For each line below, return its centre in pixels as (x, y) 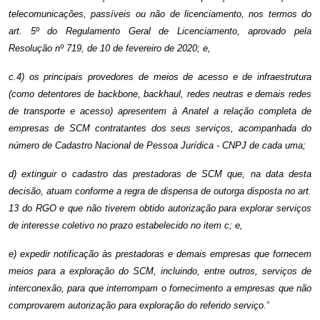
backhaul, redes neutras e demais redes (228, 94)
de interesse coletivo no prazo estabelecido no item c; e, (126, 225)
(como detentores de (53, 94)
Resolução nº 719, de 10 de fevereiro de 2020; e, (110, 48)
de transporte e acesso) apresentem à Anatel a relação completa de (160, 111)
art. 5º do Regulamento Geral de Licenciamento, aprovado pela (160, 31)
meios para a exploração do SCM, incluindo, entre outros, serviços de (160, 271)
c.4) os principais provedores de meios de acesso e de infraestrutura (160, 76)
